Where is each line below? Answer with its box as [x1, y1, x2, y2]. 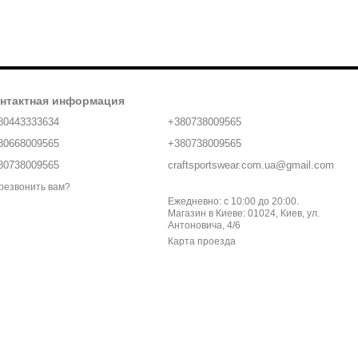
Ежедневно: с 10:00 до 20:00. [168, 196, 299, 208]
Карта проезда [168, 236, 236, 248]
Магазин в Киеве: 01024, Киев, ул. [168, 208, 320, 220]
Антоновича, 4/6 [168, 220, 241, 232]
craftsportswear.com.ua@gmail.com [168, 159, 334, 172]
